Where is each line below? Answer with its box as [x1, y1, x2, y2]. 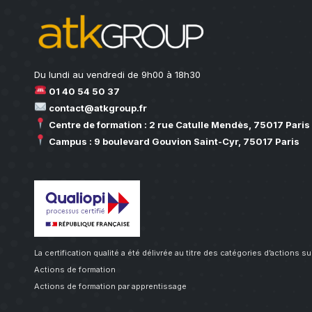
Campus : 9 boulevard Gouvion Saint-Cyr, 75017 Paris [46, 136, 299, 147]
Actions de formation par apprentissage [33, 281, 187, 291]
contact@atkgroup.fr [46, 102, 147, 114]
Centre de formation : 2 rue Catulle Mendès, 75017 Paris [46, 119, 310, 130]
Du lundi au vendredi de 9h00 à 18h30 [33, 69, 201, 80]
